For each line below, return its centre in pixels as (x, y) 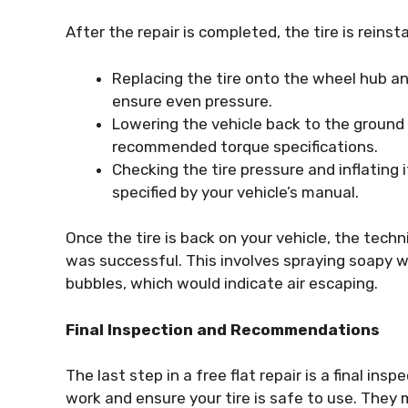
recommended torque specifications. (245, 146)
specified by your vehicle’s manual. (235, 192)
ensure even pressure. (192, 101)
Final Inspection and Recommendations (223, 329)
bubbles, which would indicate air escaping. (222, 284)
